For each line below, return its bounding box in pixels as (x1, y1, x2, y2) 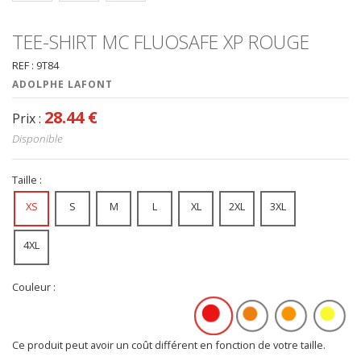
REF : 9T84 (12, 57, 59, 73)
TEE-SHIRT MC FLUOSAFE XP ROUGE (12, 28, 309, 55)
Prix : (12, 110, 41, 128)
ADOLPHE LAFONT (12, 77, 113, 91)
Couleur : (12, 279, 56, 294)
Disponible (12, 131, 63, 147)
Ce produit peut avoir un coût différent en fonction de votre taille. (12, 337, 326, 352)
